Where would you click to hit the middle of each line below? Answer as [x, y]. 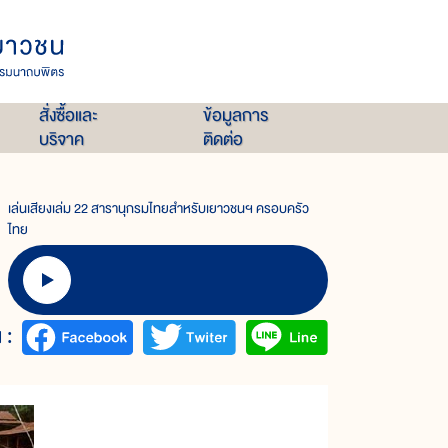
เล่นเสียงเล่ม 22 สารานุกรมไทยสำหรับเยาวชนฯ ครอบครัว [158, 209]
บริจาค [61, 140]
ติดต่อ [222, 140]
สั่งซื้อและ [68, 116]
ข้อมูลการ [235, 116]
